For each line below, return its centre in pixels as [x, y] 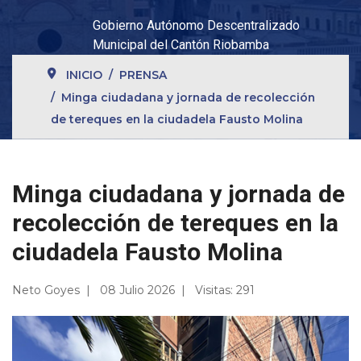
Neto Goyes [46, 290]
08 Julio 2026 [137, 290]
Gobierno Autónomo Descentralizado [196, 25]
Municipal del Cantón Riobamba [181, 44]
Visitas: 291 [225, 290]
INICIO [85, 75]
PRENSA [143, 75]
